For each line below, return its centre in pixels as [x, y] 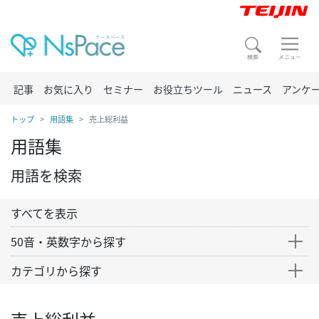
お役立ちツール [188, 89]
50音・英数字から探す [68, 241]
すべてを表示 [44, 213]
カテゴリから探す [56, 271]
